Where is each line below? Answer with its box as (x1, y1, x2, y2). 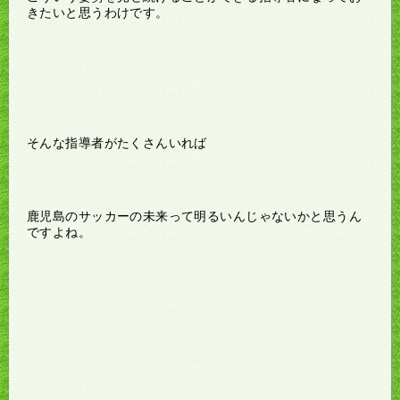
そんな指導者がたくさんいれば (27, 135, 207, 150)
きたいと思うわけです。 (27, 4, 169, 20)
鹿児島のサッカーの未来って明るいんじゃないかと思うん (27, 208, 362, 223)
